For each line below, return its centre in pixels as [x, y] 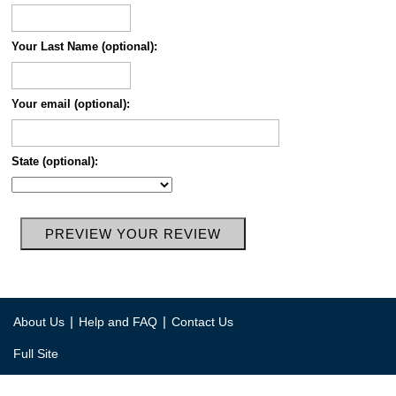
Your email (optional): [70, 104]
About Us [39, 322]
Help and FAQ [118, 322]
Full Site [36, 354]
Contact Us [202, 322]
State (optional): [54, 161]
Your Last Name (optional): [84, 46]
